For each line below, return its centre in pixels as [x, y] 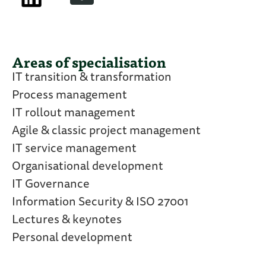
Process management [69, 96]
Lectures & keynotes [67, 221]
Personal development [72, 238]
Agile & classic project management [106, 132]
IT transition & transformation [92, 78]
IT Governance [51, 185]
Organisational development [88, 167]
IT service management [74, 149]
